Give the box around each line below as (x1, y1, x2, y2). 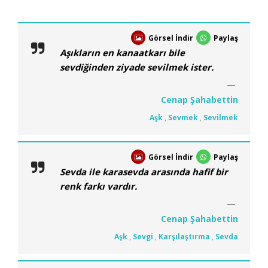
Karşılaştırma (159, 231, 210, 242)
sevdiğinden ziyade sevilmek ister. (60, 60, 214, 73)
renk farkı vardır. (60, 179, 137, 192)
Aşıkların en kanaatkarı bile (60, 46, 185, 59)
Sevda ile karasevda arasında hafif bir (60, 165, 228, 178)
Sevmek (168, 112, 198, 123)
